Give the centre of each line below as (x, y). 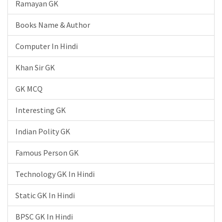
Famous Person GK (47, 153)
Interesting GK (41, 110)
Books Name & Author (53, 25)
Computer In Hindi (47, 46)
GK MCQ (29, 89)
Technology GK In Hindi (55, 174)
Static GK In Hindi (45, 195)
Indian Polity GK (43, 131)
